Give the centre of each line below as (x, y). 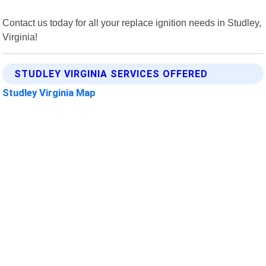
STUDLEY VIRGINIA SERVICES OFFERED (111, 74)
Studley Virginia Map (49, 92)
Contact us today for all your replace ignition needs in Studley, (132, 22)
